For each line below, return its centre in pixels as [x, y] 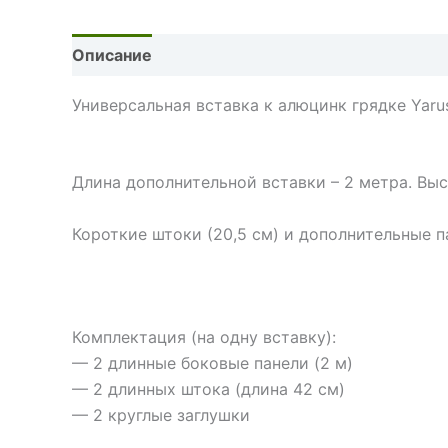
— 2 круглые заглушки [161, 415]
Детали [203, 54]
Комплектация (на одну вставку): [204, 337]
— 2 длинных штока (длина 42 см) [208, 389]
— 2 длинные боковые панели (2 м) [212, 363]
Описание [112, 54]
